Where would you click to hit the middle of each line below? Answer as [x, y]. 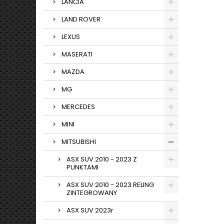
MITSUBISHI [79, 142]
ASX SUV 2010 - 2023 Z [102, 159]
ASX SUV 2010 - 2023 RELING [110, 185]
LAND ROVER [81, 19]
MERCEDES [78, 107]
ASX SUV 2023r [90, 210]
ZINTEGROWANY [92, 193]
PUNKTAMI [82, 167]
